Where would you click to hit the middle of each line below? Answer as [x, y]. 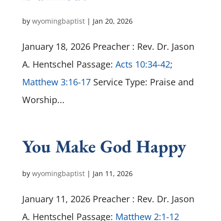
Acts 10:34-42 [143, 64]
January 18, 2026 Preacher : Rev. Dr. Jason [108, 46]
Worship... [43, 100]
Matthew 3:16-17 [56, 82]
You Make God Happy [104, 146]
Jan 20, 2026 [112, 21]
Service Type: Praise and [142, 82]
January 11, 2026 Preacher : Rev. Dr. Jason [108, 199]
